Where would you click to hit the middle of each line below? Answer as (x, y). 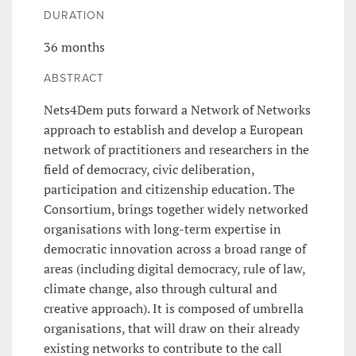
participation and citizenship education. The (169, 189)
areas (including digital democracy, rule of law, (174, 268)
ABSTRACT (74, 78)
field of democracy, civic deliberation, (149, 169)
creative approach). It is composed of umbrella (174, 308)
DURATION (74, 15)
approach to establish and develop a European (174, 129)
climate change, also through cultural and (161, 288)
